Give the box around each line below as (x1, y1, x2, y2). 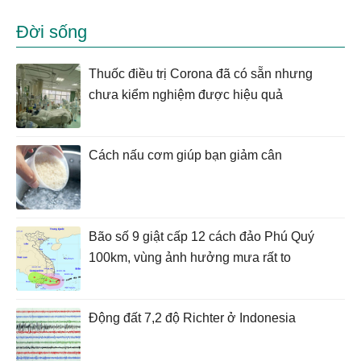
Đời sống (16, 22, 87, 43)
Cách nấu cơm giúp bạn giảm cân (89, 148, 282, 163)
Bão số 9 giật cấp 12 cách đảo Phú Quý (89, 230, 314, 244)
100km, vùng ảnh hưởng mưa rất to (89, 251, 291, 265)
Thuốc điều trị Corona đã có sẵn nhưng (89, 67, 313, 81)
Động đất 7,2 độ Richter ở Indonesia (89, 311, 296, 326)
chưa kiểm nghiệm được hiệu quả (89, 88, 283, 102)
